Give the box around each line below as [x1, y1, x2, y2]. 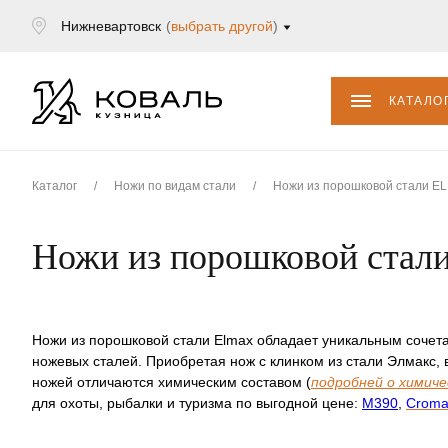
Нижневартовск [61, 18, 161, 34]
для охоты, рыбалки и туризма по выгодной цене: [32, 395, 362, 411]
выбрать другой [171, 18, 273, 34]
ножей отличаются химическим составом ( [32, 374, 311, 390]
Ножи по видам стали [114, 179, 236, 193]
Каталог [32, 179, 77, 193]
